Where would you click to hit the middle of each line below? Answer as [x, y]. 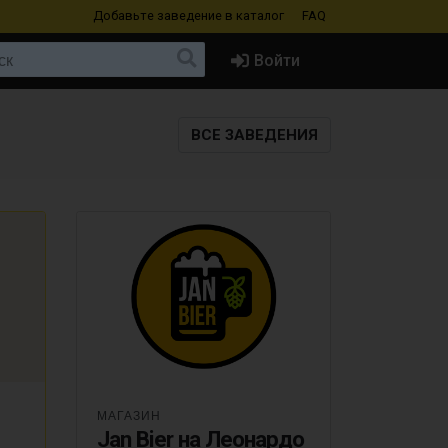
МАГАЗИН [129, 414]
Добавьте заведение [159, 16]
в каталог [254, 16]
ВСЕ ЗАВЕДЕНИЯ [254, 134]
